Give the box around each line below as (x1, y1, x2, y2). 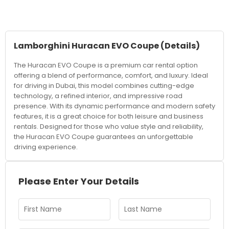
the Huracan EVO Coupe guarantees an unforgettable (14, 132, 193, 142)
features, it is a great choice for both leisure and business (14, 111, 203, 121)
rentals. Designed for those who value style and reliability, (14, 122, 203, 131)
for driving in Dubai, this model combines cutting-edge (14, 81, 194, 90)
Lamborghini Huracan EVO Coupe (14, 40, 159, 52)
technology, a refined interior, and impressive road (14, 91, 182, 101)
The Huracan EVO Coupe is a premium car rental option (14, 60, 198, 70)
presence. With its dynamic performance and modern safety (14, 101, 215, 111)
